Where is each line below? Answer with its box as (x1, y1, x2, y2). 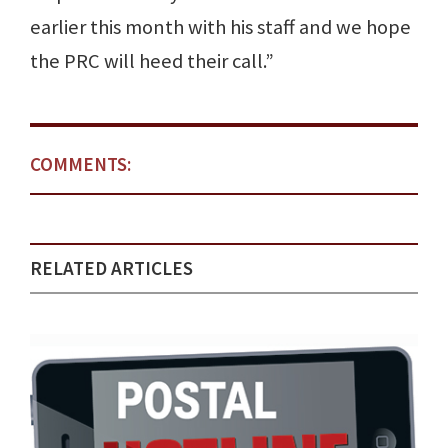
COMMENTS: (30, 152, 131, 177)
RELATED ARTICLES (30, 256, 193, 281)
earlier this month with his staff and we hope (30, 14, 411, 41)
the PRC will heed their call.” (30, 48, 274, 75)
